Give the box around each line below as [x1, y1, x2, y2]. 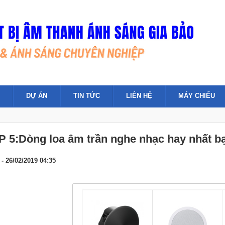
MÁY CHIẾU [178, 92, 215, 99]
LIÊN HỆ [126, 92, 152, 99]
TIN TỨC [73, 92, 100, 99]
